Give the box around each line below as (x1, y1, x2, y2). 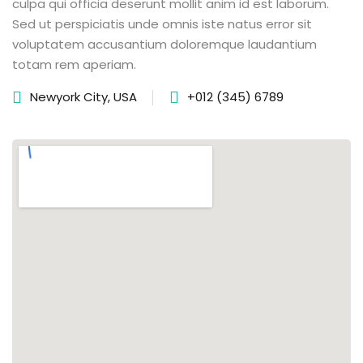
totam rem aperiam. (12, 56, 136, 73)
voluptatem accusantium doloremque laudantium (12, 36, 317, 53)
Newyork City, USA (30, 88, 137, 105)
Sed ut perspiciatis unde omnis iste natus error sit (12, 15, 312, 32)
